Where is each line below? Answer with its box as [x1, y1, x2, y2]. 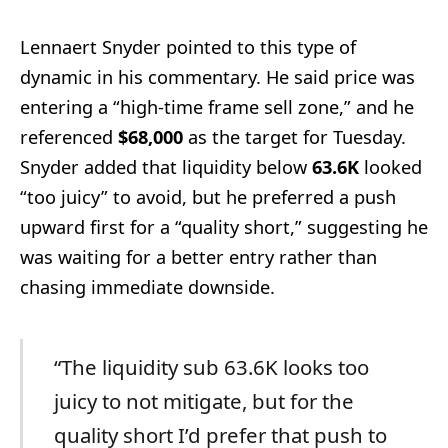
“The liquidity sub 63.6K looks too [53, 352, 369, 381]
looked [359, 154, 422, 179]
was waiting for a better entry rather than [20, 244, 377, 269]
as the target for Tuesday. [183, 124, 406, 149]
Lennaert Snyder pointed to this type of [20, 34, 356, 59]
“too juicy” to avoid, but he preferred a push [20, 184, 396, 209]
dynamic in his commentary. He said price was [20, 64, 415, 89]
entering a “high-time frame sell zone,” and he [20, 94, 414, 119]
